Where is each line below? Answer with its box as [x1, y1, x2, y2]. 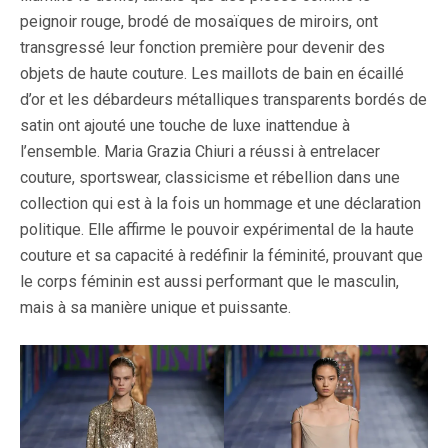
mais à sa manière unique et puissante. [20, 298, 291, 318]
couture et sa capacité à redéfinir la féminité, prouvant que [20, 246, 423, 266]
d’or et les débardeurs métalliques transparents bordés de [20, 90, 427, 110]
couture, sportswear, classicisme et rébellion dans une [20, 168, 400, 188]
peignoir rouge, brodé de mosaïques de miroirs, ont [20, 12, 378, 32]
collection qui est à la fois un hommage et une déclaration [20, 194, 421, 214]
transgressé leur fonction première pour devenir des [20, 38, 385, 58]
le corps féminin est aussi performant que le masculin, [20, 272, 399, 292]
